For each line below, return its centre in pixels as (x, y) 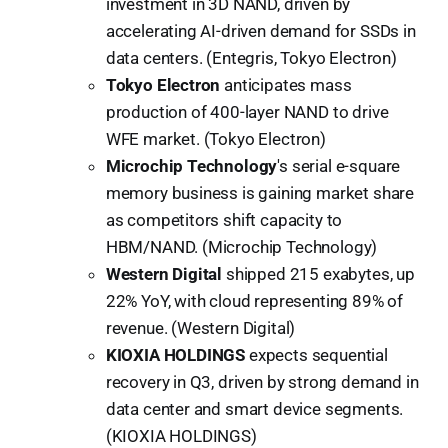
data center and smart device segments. (254, 408)
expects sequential (316, 354)
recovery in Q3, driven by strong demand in (262, 381)
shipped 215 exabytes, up (318, 273)
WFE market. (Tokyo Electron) (215, 138)
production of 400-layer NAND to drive (247, 111)
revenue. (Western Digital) (200, 327)
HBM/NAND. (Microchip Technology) (241, 246)
